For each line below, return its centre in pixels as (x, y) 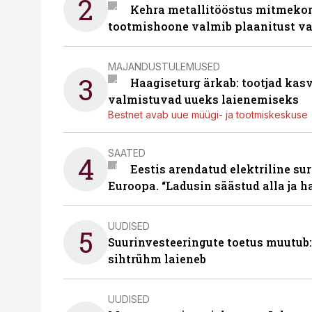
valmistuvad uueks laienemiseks (203, 99)
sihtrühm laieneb (157, 259)
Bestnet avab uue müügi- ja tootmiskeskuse (208, 115)
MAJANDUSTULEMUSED (164, 66)
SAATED (127, 153)
